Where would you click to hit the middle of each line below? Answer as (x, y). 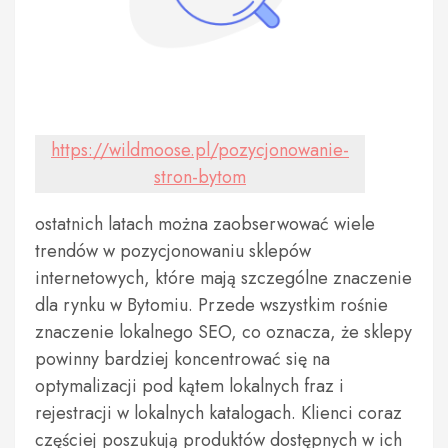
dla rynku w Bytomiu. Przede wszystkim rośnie (211, 305)
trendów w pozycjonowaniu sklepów (173, 251)
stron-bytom (200, 177)
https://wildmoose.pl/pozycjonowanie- (200, 150)
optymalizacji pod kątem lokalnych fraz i (189, 386)
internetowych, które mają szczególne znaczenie (223, 278)
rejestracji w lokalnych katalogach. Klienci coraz (218, 413)
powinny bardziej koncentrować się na (182, 359)
